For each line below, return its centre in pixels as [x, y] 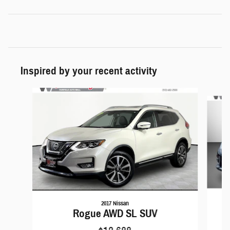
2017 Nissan [115, 203]
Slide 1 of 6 [22, 92]
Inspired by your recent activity [89, 71]
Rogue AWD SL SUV [115, 213]
